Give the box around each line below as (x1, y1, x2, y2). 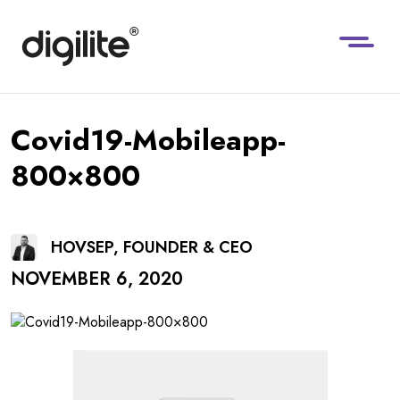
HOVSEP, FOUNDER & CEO (51, 236, 253, 260)
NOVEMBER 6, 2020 (11, 266, 183, 293)
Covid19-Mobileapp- (11, 120, 286, 162)
